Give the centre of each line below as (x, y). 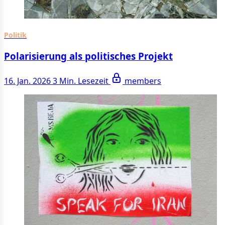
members (143, 81)
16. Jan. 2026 (27, 81)
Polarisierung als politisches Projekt (88, 56)
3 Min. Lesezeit (82, 81)
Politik (15, 35)
